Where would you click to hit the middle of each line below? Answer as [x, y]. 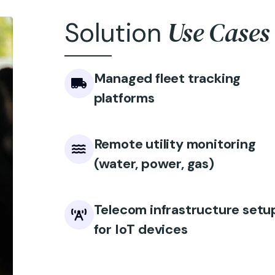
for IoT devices [141, 229]
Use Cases [219, 33]
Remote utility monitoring [175, 144]
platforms [124, 98]
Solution [116, 33]
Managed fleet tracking [167, 78]
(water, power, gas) [154, 164]
